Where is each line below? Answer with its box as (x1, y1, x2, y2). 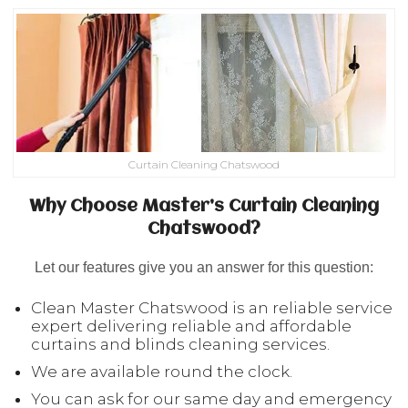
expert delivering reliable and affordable (31, 317, 352, 336)
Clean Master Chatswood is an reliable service (31, 299, 393, 318)
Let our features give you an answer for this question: (35, 260, 373, 276)
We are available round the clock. (31, 362, 292, 382)
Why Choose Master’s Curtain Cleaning (29, 198, 379, 217)
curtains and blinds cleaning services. (31, 335, 330, 354)
